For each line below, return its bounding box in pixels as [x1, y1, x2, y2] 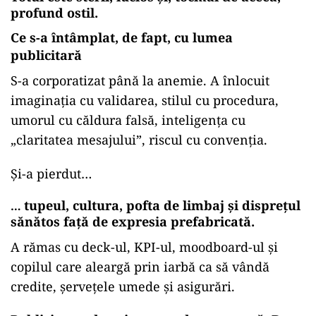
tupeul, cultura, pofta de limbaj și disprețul [24, 197, 300, 214]
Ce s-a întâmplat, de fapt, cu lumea [11, 29, 233, 47]
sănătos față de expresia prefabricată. [11, 213, 255, 231]
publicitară [11, 47, 82, 64]
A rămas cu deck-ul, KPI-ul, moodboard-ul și [11, 238, 278, 256]
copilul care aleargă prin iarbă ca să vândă [11, 258, 269, 276]
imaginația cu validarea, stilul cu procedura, [11, 92, 279, 109]
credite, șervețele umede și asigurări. [11, 278, 235, 296]
